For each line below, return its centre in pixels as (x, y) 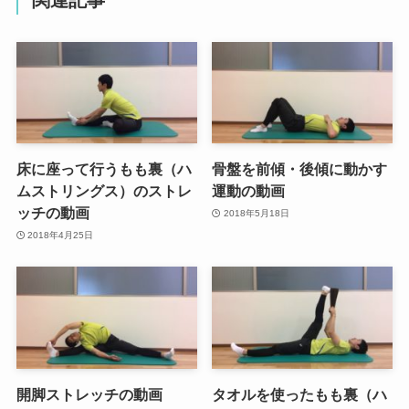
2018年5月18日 (256, 213)
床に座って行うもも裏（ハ (104, 169)
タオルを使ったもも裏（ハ (300, 394)
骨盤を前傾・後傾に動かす (300, 169)
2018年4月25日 (61, 235)
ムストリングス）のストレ (104, 191)
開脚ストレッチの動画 (89, 394)
